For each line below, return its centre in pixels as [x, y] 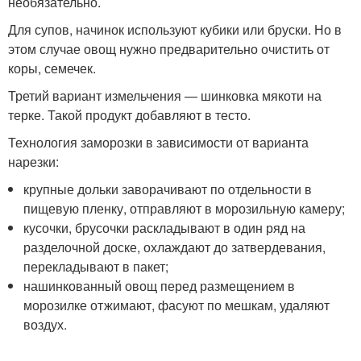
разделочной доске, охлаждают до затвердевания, [175, 247]
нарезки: [33, 162]
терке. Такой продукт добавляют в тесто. [129, 115]
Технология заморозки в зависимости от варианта [158, 142]
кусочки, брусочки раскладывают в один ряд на [165, 228]
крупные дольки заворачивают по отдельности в [168, 189]
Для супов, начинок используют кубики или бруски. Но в [175, 29]
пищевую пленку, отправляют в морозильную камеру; [185, 208]
